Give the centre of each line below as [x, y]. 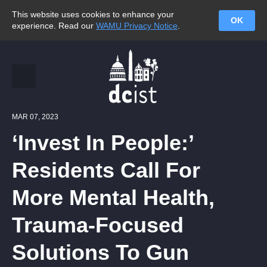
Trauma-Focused [98, 225]
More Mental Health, [113, 198]
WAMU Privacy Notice [137, 26]
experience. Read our [54, 26]
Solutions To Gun [100, 252]
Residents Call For [106, 170]
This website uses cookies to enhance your [93, 14]
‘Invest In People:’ [103, 143]
